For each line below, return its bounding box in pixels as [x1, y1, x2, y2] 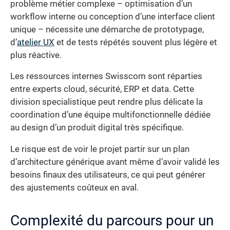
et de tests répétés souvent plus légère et [54, 37, 217, 47]
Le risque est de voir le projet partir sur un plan [10, 144, 189, 154]
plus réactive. [10, 50, 62, 60]
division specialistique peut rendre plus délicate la [10, 97, 203, 107]
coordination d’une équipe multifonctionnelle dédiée [10, 110, 210, 120]
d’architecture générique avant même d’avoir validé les [10, 157, 220, 167]
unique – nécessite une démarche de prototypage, [10, 24, 204, 34]
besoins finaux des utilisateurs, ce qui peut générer [10, 169, 205, 180]
